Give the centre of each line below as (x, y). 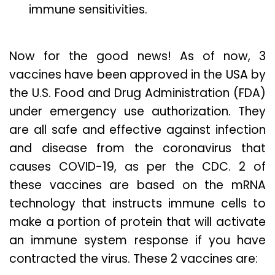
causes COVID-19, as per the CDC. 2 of (137, 167)
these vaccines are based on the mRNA (137, 185)
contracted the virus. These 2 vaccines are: (135, 259)
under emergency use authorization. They (137, 112)
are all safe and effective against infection (137, 130)
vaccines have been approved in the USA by (137, 75)
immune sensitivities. (91, 10)
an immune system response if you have (137, 241)
